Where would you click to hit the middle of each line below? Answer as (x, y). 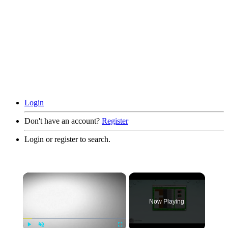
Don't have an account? (62, 121)
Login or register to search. (67, 139)
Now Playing (167, 202)
